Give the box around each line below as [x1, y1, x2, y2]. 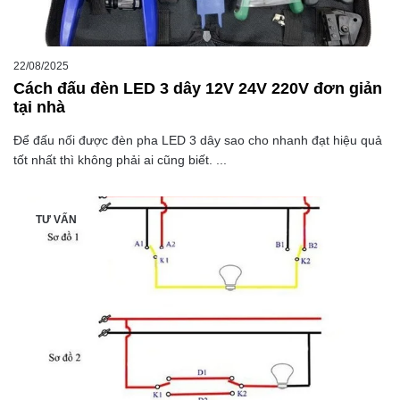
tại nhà [13, 98, 65, 117]
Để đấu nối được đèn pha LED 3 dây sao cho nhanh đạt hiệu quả [13, 133, 382, 148]
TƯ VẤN [36, 213, 77, 227]
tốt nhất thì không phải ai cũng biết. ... [13, 153, 227, 168]
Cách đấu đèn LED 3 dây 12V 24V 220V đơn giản [13, 79, 382, 98]
